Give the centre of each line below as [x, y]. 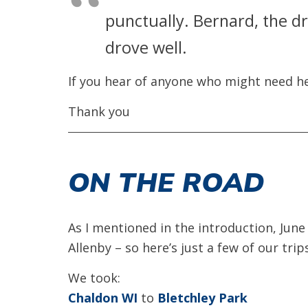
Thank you [99, 111]
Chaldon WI [103, 298]
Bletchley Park [202, 298]
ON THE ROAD [166, 182]
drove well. [146, 47]
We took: [94, 278]
